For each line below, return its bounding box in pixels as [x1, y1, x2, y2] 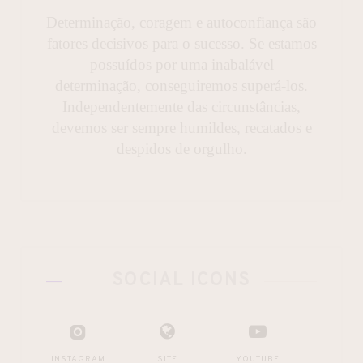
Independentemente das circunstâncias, [62, 98, 301, 116]
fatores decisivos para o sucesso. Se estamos [46, 35, 317, 53]
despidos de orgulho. [116, 140, 247, 158]
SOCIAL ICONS [112, 270, 251, 293]
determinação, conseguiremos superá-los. [55, 77, 308, 95]
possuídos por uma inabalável [89, 56, 274, 74]
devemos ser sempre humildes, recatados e [51, 119, 312, 137]
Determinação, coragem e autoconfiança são [46, 14, 317, 32]
